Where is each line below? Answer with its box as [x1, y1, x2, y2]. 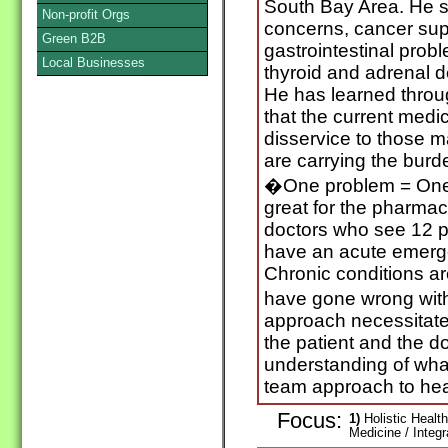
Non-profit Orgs [42, 7, 130, 22]
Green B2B [42, 31, 106, 46]
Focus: [277, 409, 342, 434]
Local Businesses [42, 55, 145, 70]
